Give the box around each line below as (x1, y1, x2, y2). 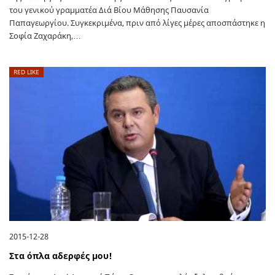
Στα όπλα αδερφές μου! (9, 249, 112, 261)
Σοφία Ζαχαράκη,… (9, 29, 81, 41)
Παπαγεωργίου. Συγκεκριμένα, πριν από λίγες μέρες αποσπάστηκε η (9, 17, 265, 28)
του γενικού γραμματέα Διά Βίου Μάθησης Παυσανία (9, 4, 209, 15)
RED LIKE (14, 67, 39, 76)
